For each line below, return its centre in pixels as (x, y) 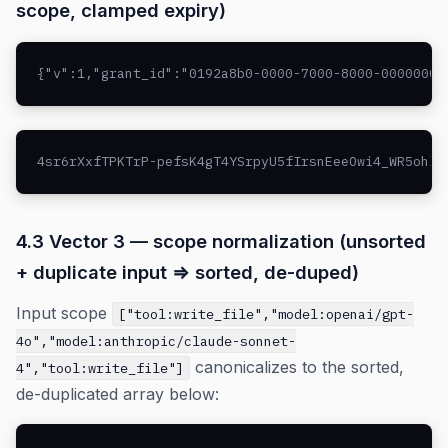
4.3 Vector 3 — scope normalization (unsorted (221, 241)
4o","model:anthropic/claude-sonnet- (156, 341)
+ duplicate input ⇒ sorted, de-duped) (187, 272)
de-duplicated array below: (117, 394)
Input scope (64, 313)
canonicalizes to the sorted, (297, 367)
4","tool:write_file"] (100, 368)
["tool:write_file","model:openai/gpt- (266, 314)
